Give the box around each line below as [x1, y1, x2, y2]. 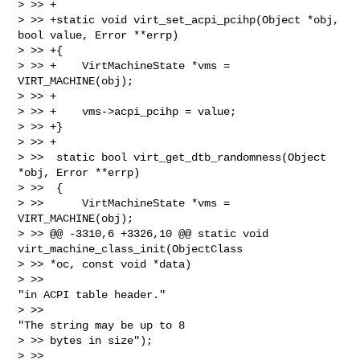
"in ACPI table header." [18, 288, 166, 301]
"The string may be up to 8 [18, 318, 192, 332]
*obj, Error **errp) [18, 166, 141, 179]
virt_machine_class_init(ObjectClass [18, 242, 250, 256]
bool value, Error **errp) [18, 28, 179, 42]
